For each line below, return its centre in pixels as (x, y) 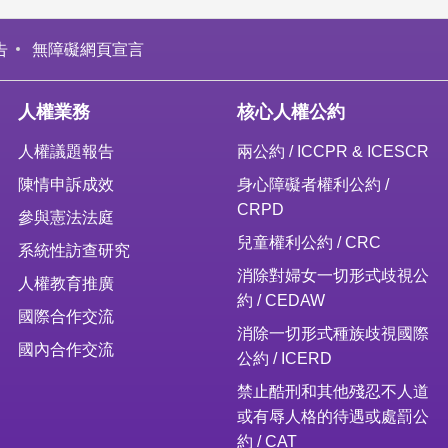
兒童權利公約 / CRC (308, 241)
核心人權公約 (290, 111)
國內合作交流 (66, 348)
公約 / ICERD (284, 357)
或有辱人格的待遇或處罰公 (332, 415)
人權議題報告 (66, 150)
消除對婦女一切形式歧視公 (332, 274)
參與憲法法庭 (66, 216)
